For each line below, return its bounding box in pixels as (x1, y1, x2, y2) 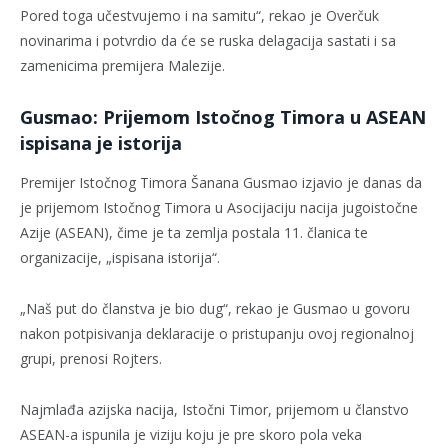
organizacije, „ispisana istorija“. (20, 247, 220, 267)
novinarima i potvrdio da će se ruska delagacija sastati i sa (20, 31, 396, 51)
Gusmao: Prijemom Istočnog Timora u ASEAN (20, 105, 426, 130)
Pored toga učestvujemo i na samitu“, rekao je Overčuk (20, 6, 379, 26)
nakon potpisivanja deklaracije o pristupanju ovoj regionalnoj (20, 323, 414, 343)
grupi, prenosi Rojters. (20, 348, 162, 368)
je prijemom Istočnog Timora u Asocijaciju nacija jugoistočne (20, 197, 418, 217)
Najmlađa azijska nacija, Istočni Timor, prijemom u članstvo (20, 399, 409, 419)
